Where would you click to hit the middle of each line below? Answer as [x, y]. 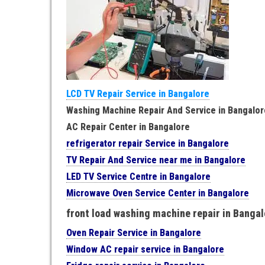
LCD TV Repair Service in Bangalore [138, 94]
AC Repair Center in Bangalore [128, 127]
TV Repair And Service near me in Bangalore [156, 160]
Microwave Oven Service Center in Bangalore [158, 193]
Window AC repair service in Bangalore [145, 249]
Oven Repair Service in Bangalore [134, 233]
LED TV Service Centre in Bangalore [138, 177]
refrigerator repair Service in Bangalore [148, 143]
